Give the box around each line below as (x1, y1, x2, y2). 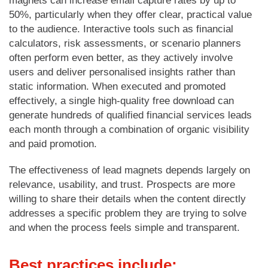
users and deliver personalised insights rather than (9, 66, 235, 78)
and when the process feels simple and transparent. (9, 221, 240, 233)
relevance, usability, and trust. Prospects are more (9, 178, 235, 190)
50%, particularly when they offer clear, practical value (9, 8, 252, 20)
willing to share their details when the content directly (9, 193, 246, 205)
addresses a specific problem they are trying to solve (9, 207, 246, 219)
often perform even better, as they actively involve (9, 51, 233, 63)
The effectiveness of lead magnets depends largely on (9, 164, 250, 176)
